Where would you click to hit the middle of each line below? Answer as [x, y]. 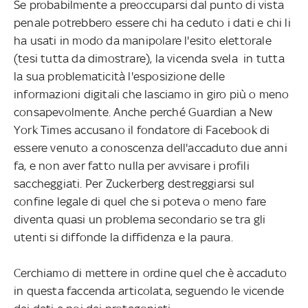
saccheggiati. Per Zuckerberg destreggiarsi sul [134, 183]
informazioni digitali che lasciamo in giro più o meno [152, 94]
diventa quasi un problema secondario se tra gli [140, 219]
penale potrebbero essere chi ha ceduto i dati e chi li [152, 22]
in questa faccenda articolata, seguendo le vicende [149, 290]
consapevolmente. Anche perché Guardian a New [143, 112]
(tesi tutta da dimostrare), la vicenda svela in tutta [149, 58]
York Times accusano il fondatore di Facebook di [142, 130]
